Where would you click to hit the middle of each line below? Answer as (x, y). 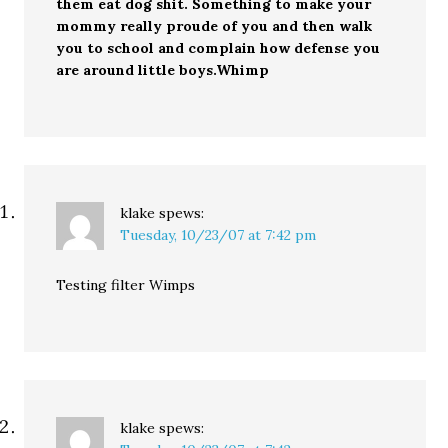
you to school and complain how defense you (218, 47)
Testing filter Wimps (126, 284)
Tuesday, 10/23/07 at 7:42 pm (218, 234)
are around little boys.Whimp (163, 69)
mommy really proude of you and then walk (214, 25)
